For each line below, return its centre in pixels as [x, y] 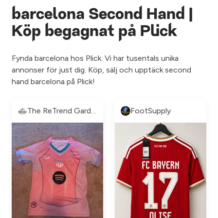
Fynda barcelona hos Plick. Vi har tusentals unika [95, 58]
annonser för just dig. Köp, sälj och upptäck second [101, 70]
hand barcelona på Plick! [53, 82]
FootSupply [151, 111]
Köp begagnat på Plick [94, 32]
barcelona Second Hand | [102, 15]
